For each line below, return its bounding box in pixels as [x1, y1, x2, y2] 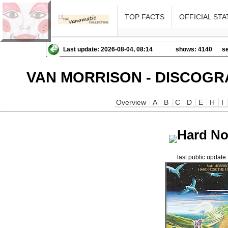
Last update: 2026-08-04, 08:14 [63, 46, 153, 53]
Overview [116, 98, 147, 106]
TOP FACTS [125, 13, 165, 21]
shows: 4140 [176, 46, 212, 53]
